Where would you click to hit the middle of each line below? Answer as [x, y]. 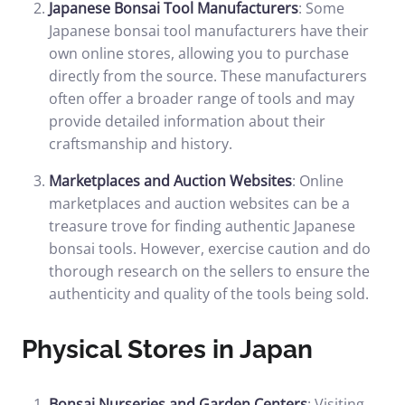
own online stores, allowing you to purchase [199, 53]
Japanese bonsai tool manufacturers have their [209, 31]
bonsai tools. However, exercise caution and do [210, 249]
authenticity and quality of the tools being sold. [209, 294]
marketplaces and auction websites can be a [199, 203]
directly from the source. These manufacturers [208, 76]
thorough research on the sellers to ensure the [209, 271]
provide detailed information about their [187, 121]
